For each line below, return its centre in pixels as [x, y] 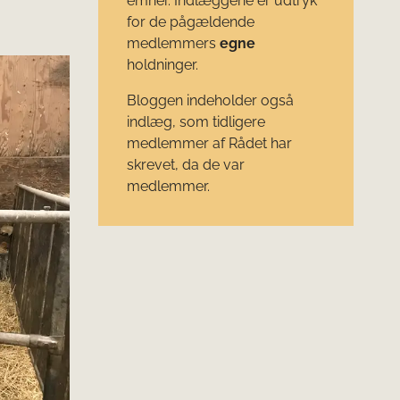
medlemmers [173, 43]
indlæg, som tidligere [196, 121]
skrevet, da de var [185, 164]
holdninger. [162, 64]
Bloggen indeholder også [210, 100]
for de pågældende [190, 21]
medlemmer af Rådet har [209, 143]
